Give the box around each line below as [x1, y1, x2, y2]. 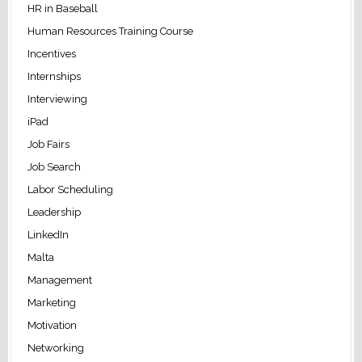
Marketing [27, 297, 76, 309]
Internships [27, 70, 81, 83]
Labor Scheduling [27, 183, 113, 196]
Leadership [27, 206, 81, 219]
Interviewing [27, 93, 87, 106]
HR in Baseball [27, 2, 98, 15]
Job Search [27, 161, 81, 174]
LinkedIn [27, 229, 69, 242]
